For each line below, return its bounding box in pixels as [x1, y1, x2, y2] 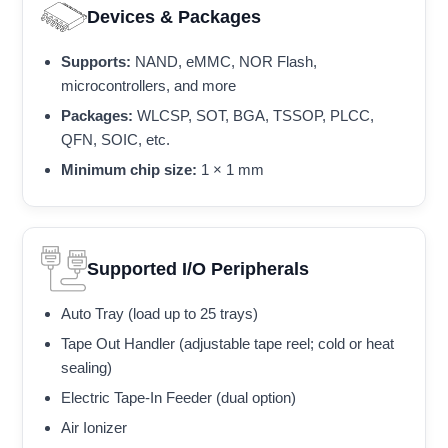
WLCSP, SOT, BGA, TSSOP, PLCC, [133, 107, 374, 125]
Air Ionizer [61, 419, 127, 437]
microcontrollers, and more [61, 77, 236, 95]
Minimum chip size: [61, 161, 197, 179]
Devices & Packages [87, 6, 261, 27]
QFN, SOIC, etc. [61, 131, 170, 149]
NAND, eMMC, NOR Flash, [131, 53, 317, 71]
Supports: [61, 53, 131, 71]
